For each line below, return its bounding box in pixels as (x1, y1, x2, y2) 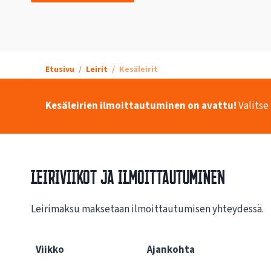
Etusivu (45, 64, 74, 76)
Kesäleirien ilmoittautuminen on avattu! (45, 99, 237, 114)
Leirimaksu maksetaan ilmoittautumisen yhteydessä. (31, 202, 264, 217)
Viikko (36, 243, 64, 258)
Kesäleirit (119, 64, 158, 76)
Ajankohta (147, 243, 195, 258)
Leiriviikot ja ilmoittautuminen (31, 165, 225, 189)
